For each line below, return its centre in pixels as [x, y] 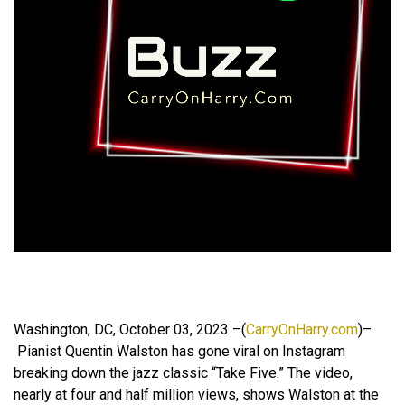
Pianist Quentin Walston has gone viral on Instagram [179, 351]
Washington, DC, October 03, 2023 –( [130, 330]
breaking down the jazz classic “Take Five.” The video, [183, 373]
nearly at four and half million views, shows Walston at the [196, 395]
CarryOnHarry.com [302, 330]
